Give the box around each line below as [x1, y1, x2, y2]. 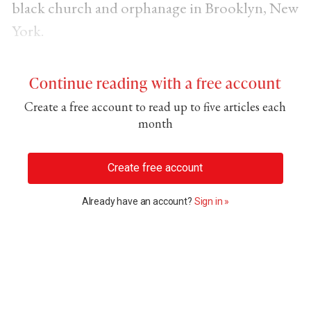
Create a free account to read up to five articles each [24, 98, 287, 115]
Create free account [108, 161, 203, 175]
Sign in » [194, 196, 230, 208]
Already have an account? [81, 196, 194, 208]
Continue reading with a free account [29, 72, 282, 93]
